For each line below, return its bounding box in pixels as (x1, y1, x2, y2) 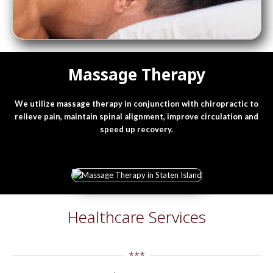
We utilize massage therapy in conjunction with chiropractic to (15, 98, 258, 108)
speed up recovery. (100, 124, 173, 134)
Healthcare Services (67, 206, 206, 229)
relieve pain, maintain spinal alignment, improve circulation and (15, 111, 258, 121)
